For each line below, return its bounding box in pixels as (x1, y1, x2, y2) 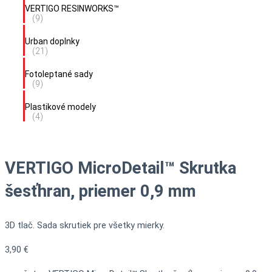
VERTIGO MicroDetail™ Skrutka (5, 158, 236, 178)
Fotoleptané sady (25, 69, 93, 80)
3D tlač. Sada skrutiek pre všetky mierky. (5, 219, 165, 231)
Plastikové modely (25, 102, 96, 112)
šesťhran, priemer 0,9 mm (5, 182, 196, 202)
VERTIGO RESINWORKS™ (25, 4, 119, 14)
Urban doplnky (25, 36, 80, 47)
